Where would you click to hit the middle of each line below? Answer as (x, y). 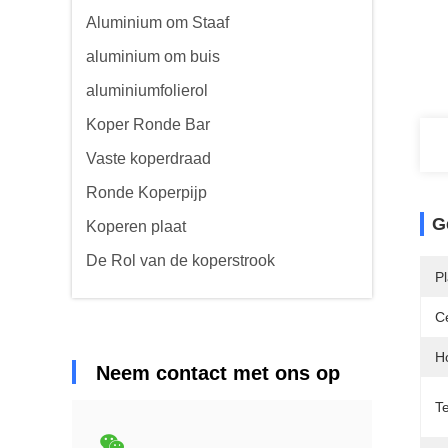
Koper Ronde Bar (148, 124)
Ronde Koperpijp (146, 192)
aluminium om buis (153, 56)
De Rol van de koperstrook (180, 260)
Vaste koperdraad (148, 158)
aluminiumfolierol (147, 90)
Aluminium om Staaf (157, 22)
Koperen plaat (136, 226)
